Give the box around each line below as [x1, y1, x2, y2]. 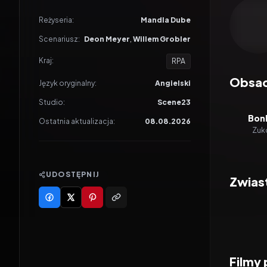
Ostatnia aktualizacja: [39, 117, 115, 126]
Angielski [155, 79, 191, 88]
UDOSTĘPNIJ [46, 170, 100, 179]
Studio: [39, 98, 65, 107]
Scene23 [157, 98, 191, 107]
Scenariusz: [39, 35, 80, 44]
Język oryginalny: [39, 79, 97, 88]
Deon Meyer [84, 35, 130, 44]
